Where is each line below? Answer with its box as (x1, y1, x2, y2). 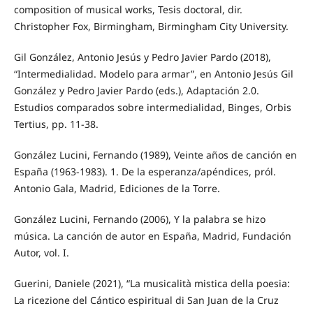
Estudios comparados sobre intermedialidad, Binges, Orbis (13, 101, 291, 114)
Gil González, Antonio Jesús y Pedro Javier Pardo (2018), (13, 50, 271, 64)
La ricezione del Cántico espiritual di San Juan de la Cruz (13, 293, 279, 307)
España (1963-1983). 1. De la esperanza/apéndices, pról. (13, 165, 276, 179)
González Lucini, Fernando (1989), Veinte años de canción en (13, 148, 297, 162)
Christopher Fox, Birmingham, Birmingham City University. (13, 19, 289, 33)
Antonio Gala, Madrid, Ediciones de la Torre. (13, 182, 220, 196)
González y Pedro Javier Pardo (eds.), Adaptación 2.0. (13, 84, 259, 97)
